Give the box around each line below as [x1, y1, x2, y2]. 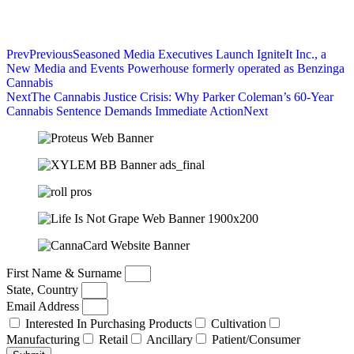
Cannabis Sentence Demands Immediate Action [6, 104, 243, 118]
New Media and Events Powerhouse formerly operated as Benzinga [6, 61, 345, 75]
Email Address [6, 299, 82, 313]
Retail [99, 332, 128, 346]
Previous [29, 47, 73, 61]
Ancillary [146, 332, 193, 346]
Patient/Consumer [212, 332, 300, 346]
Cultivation [211, 316, 266, 330]
